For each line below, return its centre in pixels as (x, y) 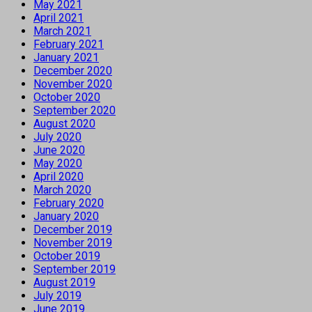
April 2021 (58, 17)
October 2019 (67, 256)
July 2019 (57, 295)
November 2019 (73, 242)
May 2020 (58, 163)
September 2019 (75, 269)
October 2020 (67, 97)
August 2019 (64, 282)
